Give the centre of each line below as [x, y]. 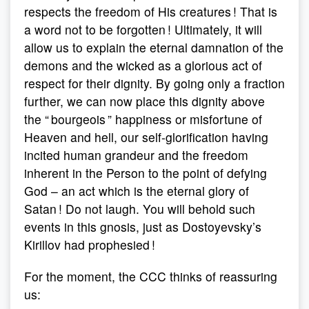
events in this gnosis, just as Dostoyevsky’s [143, 227]
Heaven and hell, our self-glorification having [146, 137]
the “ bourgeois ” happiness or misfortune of [143, 119]
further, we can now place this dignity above [144, 101]
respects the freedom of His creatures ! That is [151, 11]
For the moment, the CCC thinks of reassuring [151, 276]
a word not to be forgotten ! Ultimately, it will [143, 29]
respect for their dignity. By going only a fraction [154, 83]
